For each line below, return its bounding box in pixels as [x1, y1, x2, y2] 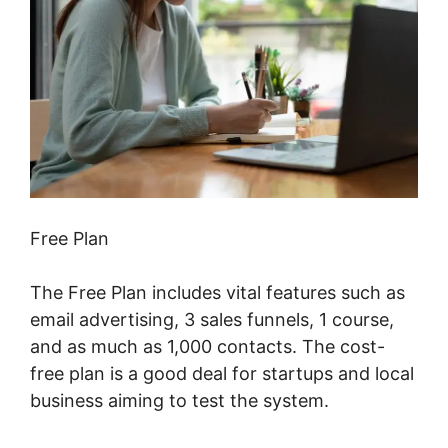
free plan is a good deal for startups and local [30, 363, 414, 385]
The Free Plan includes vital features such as [30, 282, 405, 304]
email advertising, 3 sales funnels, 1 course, [30, 309, 394, 331]
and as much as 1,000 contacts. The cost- [30, 336, 385, 358]
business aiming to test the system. [30, 390, 329, 412]
